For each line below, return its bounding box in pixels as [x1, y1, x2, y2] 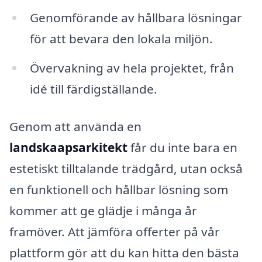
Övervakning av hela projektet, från [29, 59, 234, 76]
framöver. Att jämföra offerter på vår [9, 223, 220, 240]
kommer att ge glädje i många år [9, 202, 197, 219]
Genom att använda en [9, 118, 142, 135]
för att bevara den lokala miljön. [29, 30, 213, 47]
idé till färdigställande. [29, 80, 157, 97]
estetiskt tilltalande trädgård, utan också [9, 160, 243, 177]
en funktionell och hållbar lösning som [9, 181, 228, 198]
